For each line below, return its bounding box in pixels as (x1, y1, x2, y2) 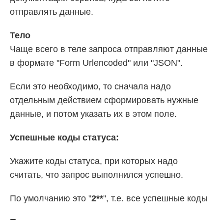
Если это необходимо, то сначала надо (10, 81, 171, 91)
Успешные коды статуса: (10, 132, 119, 142)
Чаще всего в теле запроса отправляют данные (10, 44, 208, 54)
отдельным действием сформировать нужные (10, 95, 198, 105)
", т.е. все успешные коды (103, 193, 208, 203)
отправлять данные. (10, 6, 93, 17)
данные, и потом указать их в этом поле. (10, 109, 177, 119)
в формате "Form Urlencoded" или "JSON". (10, 57, 183, 68)
